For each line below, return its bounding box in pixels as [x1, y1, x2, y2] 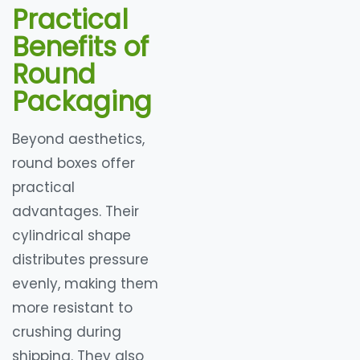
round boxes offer [12, 153, 135, 174]
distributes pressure [12, 250, 149, 270]
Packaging [12, 83, 152, 121]
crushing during [12, 322, 121, 342]
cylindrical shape [12, 226, 131, 246]
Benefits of [12, 28, 149, 67]
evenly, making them [12, 274, 158, 294]
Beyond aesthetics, [12, 129, 145, 149]
